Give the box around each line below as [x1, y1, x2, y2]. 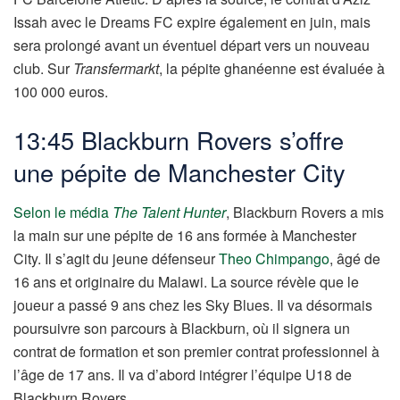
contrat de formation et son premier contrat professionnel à [13, 340, 379, 362]
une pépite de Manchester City [13, 154, 346, 190]
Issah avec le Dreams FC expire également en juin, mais [13, 12, 371, 33]
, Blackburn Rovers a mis [226, 201, 384, 222]
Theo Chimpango [219, 247, 329, 269]
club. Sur [13, 58, 73, 79]
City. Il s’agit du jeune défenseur [13, 247, 219, 269]
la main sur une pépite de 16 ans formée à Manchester [13, 224, 356, 246]
